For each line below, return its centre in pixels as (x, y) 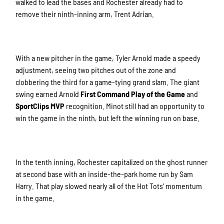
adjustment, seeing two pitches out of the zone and (96, 70)
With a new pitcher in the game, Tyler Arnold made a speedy (108, 58)
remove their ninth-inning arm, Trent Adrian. (85, 14)
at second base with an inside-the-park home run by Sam (104, 174)
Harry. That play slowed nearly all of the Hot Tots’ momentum (109, 186)
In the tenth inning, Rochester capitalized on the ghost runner (112, 162)
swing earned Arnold (48, 94)
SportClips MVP (40, 106)
